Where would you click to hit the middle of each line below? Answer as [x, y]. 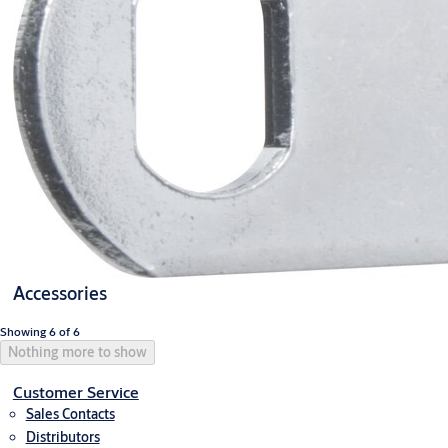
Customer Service [75, 391]
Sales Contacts [70, 414]
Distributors [62, 437]
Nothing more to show [77, 352]
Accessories [59, 293]
